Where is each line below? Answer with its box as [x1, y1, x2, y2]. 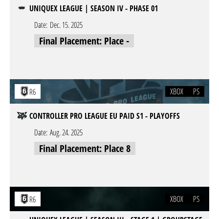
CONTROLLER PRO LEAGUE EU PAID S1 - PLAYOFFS [29, 110, 180, 121]
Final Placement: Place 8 [39, 142, 131, 155]
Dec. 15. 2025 [50, 20, 83, 30]
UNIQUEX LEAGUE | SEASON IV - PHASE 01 [29, 3, 158, 14]
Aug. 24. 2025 [50, 127, 83, 138]
